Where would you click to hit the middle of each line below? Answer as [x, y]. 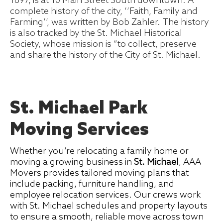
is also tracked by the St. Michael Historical [96, 34]
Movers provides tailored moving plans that [99, 173]
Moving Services [79, 130]
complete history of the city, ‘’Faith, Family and [104, 12]
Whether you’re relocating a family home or [99, 152]
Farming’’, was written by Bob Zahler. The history [110, 23]
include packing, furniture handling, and [92, 184]
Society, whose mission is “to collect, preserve [103, 45]
